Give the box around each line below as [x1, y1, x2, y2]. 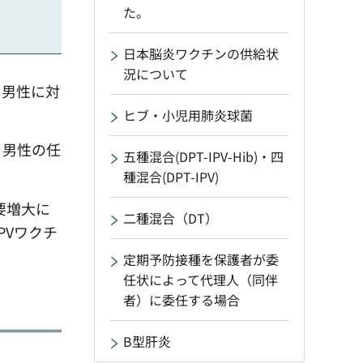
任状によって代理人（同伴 [123, 270, 278, 289]
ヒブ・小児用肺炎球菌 [123, 105, 253, 125]
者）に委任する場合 [123, 290, 240, 310]
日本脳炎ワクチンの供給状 [123, 44, 279, 63]
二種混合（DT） [123, 208, 218, 228]
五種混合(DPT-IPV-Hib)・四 [123, 147, 284, 166]
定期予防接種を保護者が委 [123, 250, 279, 269]
